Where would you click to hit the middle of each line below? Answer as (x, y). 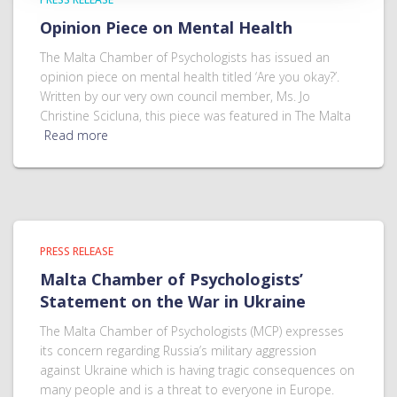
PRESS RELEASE (77, 251)
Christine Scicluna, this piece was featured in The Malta (195, 116)
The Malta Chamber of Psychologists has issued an (185, 57)
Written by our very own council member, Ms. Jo (175, 96)
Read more (76, 135)
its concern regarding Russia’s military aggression (178, 350)
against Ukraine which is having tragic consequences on (197, 370)
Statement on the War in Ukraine (173, 301)
